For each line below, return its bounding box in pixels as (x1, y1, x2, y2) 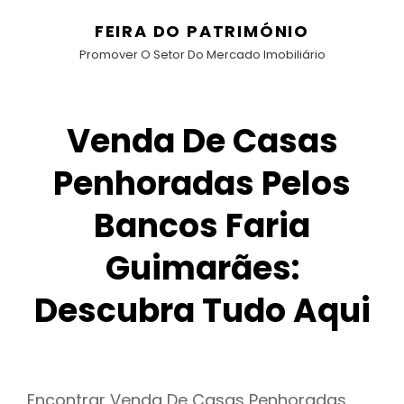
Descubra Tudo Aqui (33, 288, 371, 334)
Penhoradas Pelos (53, 161, 351, 207)
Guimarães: (105, 245, 299, 291)
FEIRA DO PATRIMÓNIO (94, 20, 310, 42)
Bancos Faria (94, 203, 310, 249)
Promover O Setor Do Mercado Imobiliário (78, 46, 326, 63)
